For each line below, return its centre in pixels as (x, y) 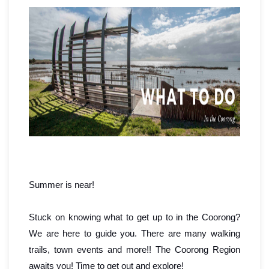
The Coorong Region (198, 250)
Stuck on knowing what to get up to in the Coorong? (134, 217)
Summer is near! (62, 185)
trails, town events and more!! (92, 250)
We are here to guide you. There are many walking (134, 234)
